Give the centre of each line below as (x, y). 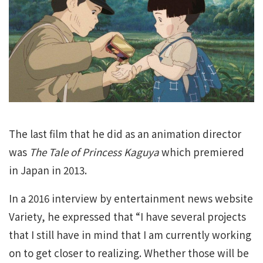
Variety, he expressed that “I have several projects (127, 217)
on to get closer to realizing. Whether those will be (129, 253)
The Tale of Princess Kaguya (95, 152)
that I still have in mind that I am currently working (130, 235)
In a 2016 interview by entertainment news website (131, 198)
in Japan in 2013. (48, 170)
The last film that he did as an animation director (125, 134)
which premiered (203, 152)
